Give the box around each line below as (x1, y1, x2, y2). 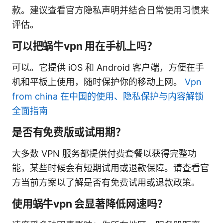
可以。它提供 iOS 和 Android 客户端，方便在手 (12, 62, 204, 73)
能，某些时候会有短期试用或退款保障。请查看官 (12, 162, 209, 173)
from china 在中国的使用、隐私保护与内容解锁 (12, 91, 204, 102)
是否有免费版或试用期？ (12, 125, 126, 138)
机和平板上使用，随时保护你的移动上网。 (12, 76, 185, 87)
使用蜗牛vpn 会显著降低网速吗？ (12, 197, 168, 210)
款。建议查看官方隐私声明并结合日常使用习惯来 (12, 4, 209, 15)
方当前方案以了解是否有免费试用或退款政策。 (12, 177, 200, 188)
